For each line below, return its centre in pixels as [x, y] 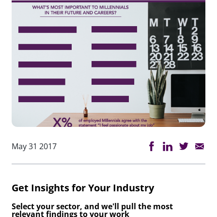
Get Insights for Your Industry [83, 187]
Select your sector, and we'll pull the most [92, 206]
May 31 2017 [34, 146]
